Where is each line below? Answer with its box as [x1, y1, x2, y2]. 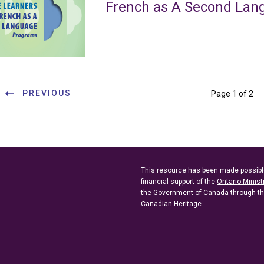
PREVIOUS [22, 88, 71, 98]
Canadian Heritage [141, 199, 202, 208]
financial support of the [141, 177, 217, 186]
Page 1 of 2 [211, 88, 253, 98]
